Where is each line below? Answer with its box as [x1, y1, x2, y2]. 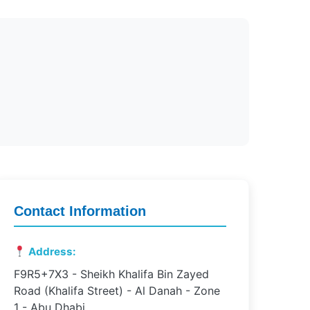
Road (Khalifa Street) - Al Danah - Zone [13, 284, 220, 298]
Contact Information [13, 203, 146, 219]
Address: [25, 245, 76, 258]
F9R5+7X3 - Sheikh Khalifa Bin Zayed [13, 267, 209, 281]
